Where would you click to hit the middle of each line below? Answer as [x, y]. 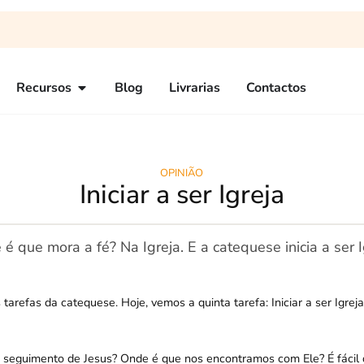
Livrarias [195, 88]
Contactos [276, 88]
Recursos [44, 88]
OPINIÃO [182, 173]
